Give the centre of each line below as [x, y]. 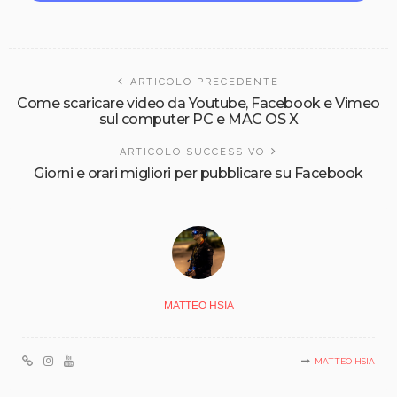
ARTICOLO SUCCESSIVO [192, 152]
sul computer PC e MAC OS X [198, 119]
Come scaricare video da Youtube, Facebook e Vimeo [198, 103]
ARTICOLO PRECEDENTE [205, 82]
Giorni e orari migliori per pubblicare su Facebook [198, 173]
